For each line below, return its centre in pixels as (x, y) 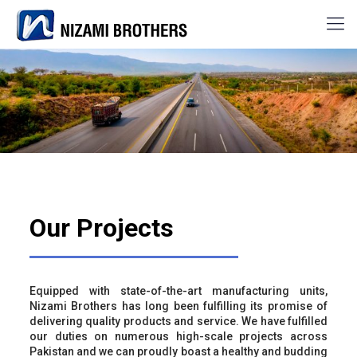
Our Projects (101, 228)
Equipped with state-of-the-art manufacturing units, (178, 290)
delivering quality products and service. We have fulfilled (178, 321)
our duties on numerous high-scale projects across (178, 336)
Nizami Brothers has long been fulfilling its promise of (178, 306)
